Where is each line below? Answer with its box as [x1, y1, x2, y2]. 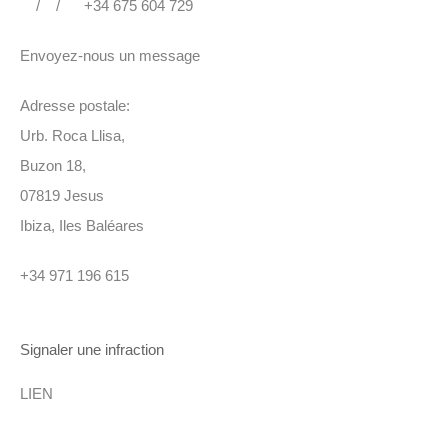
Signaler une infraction [20, 341, 164, 359]
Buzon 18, [20, 157, 86, 175]
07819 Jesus [20, 187, 104, 205]
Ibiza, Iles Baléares [20, 217, 144, 235]
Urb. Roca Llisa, [20, 127, 125, 145]
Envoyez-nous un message [20, 47, 200, 65]
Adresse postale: [20, 97, 130, 115]
